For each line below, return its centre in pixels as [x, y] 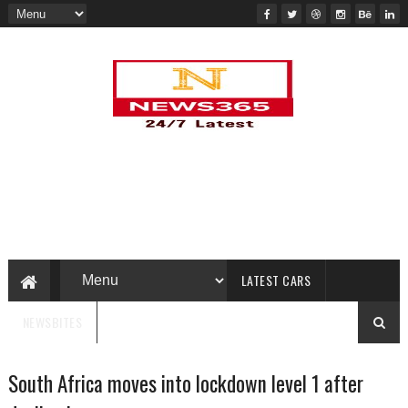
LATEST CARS [276, 280]
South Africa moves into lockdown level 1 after [185, 383]
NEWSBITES [52, 322]
